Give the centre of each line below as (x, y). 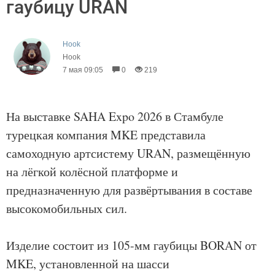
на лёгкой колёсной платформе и (92, 172)
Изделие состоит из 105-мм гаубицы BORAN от (131, 245)
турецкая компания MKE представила (106, 135)
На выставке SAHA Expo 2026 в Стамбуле (115, 116)
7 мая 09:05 (83, 70)
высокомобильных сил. (67, 208)
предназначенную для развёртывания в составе (129, 190)
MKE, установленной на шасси (88, 264)
